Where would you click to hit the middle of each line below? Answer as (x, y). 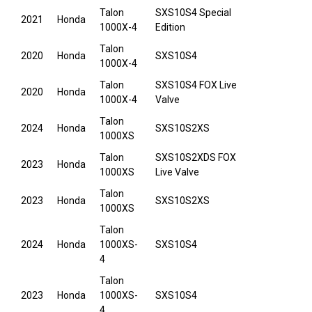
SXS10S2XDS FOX (196, 158)
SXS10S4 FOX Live (196, 85)
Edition (170, 28)
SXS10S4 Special (193, 13)
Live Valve (177, 172)
